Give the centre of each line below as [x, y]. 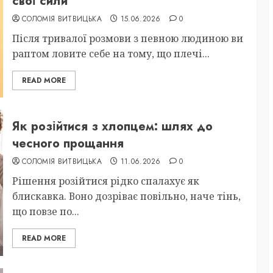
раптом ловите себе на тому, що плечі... [111, 54]
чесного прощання [68, 143]
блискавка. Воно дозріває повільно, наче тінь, [126, 196]
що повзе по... [45, 211]
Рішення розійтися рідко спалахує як [105, 181]
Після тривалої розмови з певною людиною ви [127, 38]
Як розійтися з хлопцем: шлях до [112, 126]
